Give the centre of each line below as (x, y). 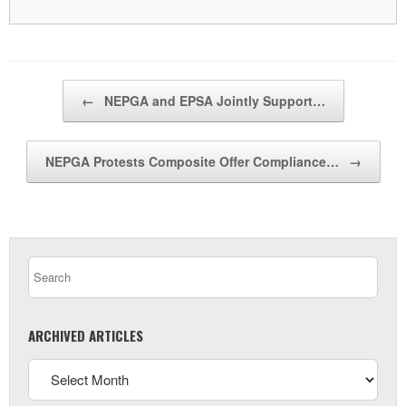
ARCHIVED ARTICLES (86, 335)
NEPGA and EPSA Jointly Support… (213, 100)
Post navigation (50, 88)
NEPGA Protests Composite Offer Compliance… (193, 161)
